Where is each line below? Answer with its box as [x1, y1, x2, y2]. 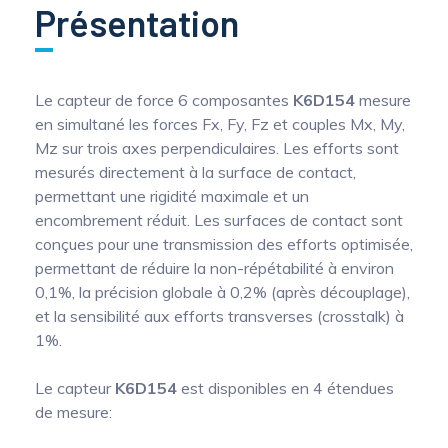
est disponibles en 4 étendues [177, 378, 394, 399]
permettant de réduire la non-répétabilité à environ [35, 258, 394, 279]
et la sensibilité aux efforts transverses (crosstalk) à [35, 306, 404, 327]
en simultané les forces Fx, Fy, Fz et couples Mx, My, [35, 114, 405, 135]
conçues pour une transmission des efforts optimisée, [35, 234, 413, 255]
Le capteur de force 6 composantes [35, 90, 293, 111]
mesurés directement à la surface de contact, [35, 162, 356, 183]
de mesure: [35, 402, 112, 423]
